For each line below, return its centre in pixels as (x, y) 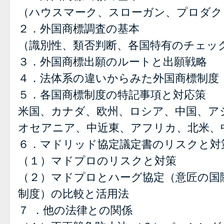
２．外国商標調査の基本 (79, 29)
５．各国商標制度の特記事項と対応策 (112, 95)
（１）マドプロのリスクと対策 (97, 161)
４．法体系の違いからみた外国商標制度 (118, 78)
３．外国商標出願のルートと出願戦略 (112, 62)
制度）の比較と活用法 (73, 194)
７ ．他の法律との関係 (75, 210)
